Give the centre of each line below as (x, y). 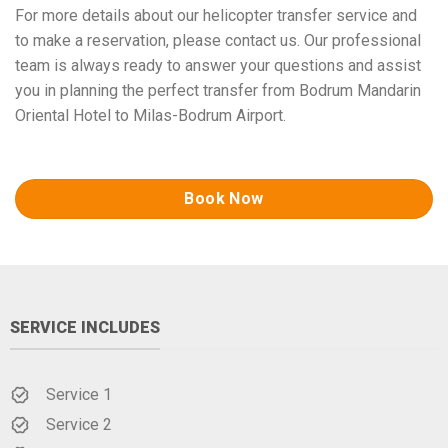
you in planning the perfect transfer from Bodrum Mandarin (218, 91)
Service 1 (78, 394)
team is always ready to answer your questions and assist (218, 66)
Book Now (224, 199)
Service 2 (78, 424)
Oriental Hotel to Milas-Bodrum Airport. (150, 116)
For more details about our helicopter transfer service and (216, 16)
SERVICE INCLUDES (84, 328)
